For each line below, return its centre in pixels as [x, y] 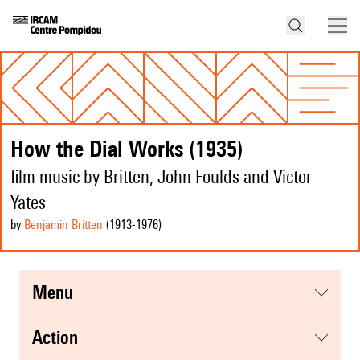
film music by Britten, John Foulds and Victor [161, 177]
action [60, 337]
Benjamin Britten [63, 225]
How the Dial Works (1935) [127, 149]
